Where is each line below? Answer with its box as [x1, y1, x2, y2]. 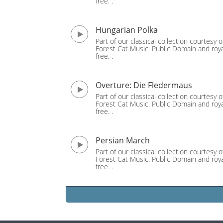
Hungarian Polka [96, 24, 158, 35]
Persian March [96, 135, 150, 146]
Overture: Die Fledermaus [96, 80, 192, 91]
